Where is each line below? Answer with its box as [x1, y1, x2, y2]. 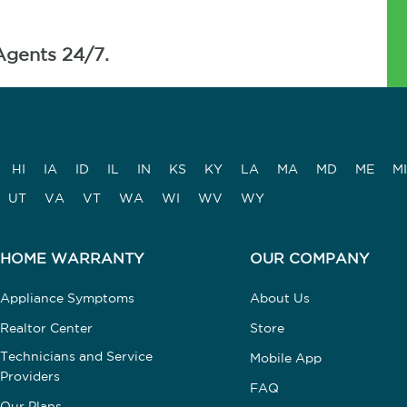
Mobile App [249, 352, 322, 364]
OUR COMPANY [249, 252, 369, 266]
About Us [249, 293, 310, 304]
